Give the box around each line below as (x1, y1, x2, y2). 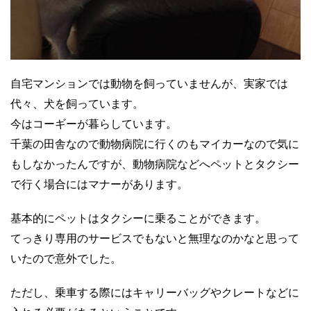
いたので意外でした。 (10, 253, 121, 264)
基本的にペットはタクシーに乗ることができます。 (10, 212, 266, 224)
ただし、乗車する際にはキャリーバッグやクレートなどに (10, 287, 299, 299)
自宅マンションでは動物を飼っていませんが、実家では (10, 78, 288, 90)
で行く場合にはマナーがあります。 (10, 178, 188, 190)
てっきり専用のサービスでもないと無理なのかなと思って (10, 233, 299, 244)
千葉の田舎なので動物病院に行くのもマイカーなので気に (10, 138, 299, 150)
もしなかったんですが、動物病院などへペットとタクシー (10, 158, 299, 170)
